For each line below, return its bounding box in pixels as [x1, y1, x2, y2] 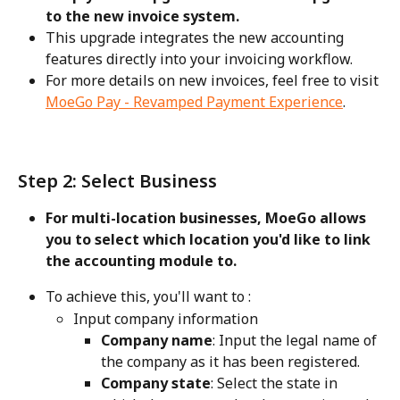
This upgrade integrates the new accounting [46, 27, 347, 47]
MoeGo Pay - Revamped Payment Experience [46, 91, 343, 112]
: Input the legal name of [212, 329, 380, 350]
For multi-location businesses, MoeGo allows [46, 208, 370, 229]
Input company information [73, 308, 258, 329]
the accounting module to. [46, 251, 240, 271]
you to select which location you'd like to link [46, 229, 374, 250]
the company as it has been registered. [101, 351, 360, 371]
